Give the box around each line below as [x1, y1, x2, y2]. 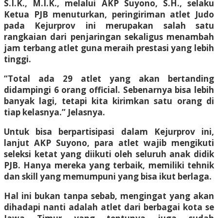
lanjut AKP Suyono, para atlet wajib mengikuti [4, 137, 214, 148]
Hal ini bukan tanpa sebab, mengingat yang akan [4, 190, 214, 201]
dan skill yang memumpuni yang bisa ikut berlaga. [4, 170, 212, 182]
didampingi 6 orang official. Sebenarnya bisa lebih [4, 84, 214, 95]
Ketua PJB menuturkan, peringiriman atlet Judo [4, 8, 214, 20]
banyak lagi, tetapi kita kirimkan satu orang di [4, 95, 214, 107]
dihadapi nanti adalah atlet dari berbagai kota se [4, 201, 214, 213]
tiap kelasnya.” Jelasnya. [4, 106, 105, 118]
